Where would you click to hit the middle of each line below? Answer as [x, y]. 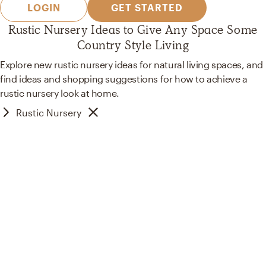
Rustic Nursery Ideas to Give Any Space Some [133, 30]
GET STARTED [147, 8]
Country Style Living [133, 45]
